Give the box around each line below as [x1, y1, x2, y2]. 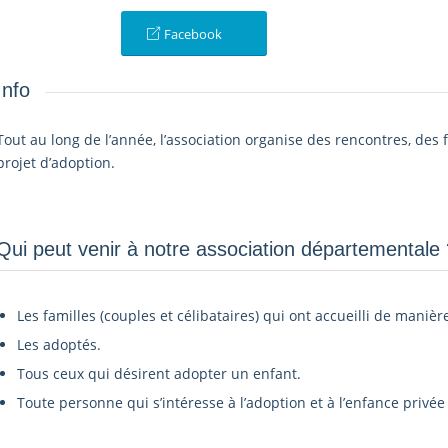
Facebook [163, 25, 222, 44]
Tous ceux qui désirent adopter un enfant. [16, 364, 301, 384]
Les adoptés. [16, 335, 101, 355]
